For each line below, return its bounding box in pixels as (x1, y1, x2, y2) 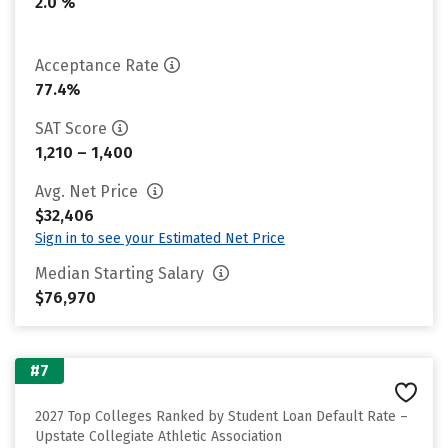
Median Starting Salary (35, 264, 208, 283)
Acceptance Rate (35, 56, 159, 75)
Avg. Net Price (35, 182, 142, 201)
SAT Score (35, 119, 107, 138)
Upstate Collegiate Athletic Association (35, 428, 282, 445)
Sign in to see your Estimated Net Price (35, 230, 285, 247)
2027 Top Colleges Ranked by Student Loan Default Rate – (35, 408, 408, 425)
